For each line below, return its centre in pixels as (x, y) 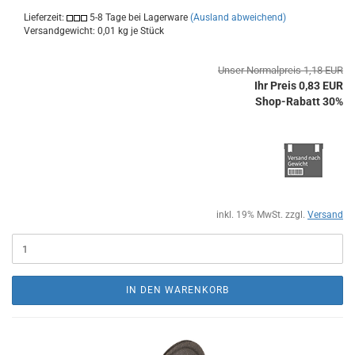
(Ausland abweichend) (238, 17)
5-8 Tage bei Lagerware (137, 17)
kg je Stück (140, 31)
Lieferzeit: (45, 17)
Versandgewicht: (61, 31)
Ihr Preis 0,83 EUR (299, 86)
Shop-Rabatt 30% (299, 101)
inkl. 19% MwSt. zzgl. (262, 215)
